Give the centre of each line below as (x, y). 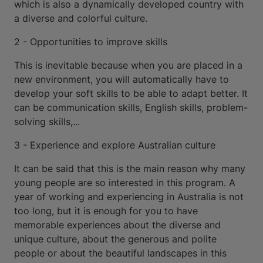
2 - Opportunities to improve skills (91, 42)
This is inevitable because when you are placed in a (128, 65)
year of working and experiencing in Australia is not (129, 197)
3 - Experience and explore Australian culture (115, 145)
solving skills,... (47, 122)
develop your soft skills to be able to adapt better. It (131, 93)
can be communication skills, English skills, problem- (131, 107)
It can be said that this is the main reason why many (130, 168)
